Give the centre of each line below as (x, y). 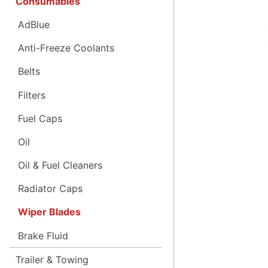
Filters (31, 95)
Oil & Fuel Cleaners (60, 165)
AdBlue (33, 24)
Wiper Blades (49, 212)
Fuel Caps (40, 118)
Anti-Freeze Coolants (66, 48)
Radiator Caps (50, 189)
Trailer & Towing (52, 259)
